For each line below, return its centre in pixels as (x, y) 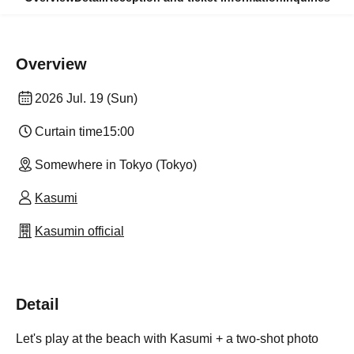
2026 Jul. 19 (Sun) (86, 98)
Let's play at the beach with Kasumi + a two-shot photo (167, 339)
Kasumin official (79, 231)
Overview (51, 64)
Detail (38, 304)
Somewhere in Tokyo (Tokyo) (116, 165)
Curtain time (69, 132)
